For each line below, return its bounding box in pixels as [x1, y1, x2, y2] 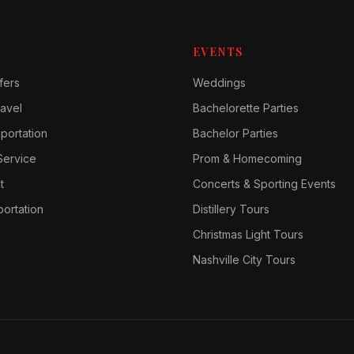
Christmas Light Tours [193, 228, 303, 241]
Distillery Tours [193, 202, 269, 216]
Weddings [193, 76, 246, 89]
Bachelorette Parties [193, 101, 299, 115]
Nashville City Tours [193, 253, 296, 266]
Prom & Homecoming [193, 152, 302, 165]
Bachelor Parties [193, 126, 278, 140]
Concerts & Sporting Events [193, 177, 336, 190]
